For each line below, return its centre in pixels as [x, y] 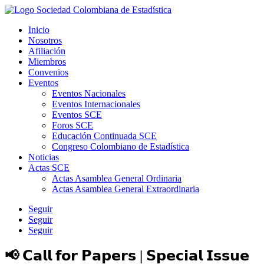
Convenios [48, 72]
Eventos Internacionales [96, 104]
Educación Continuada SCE [104, 136]
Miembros [47, 62]
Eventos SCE [77, 115]
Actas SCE [49, 168]
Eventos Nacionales [89, 93]
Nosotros [45, 40]
